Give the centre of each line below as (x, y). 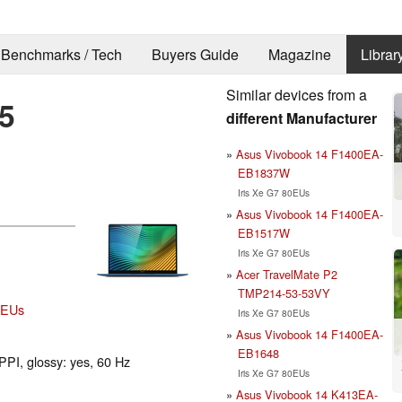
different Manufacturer (301, 118)
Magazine (299, 55)
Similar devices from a (297, 94)
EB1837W (263, 172)
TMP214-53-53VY (284, 293)
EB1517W (263, 232)
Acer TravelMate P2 (287, 274)
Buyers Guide (195, 55)
